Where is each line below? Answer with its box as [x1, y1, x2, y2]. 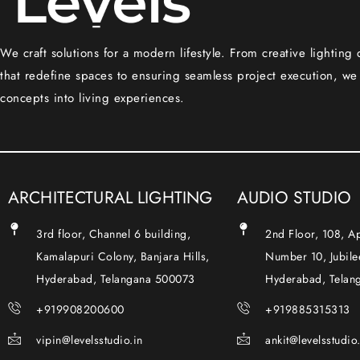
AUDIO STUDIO [237, 185, 351, 210]
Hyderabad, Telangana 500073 [36, 270, 195, 287]
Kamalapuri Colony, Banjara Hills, [36, 247, 210, 264]
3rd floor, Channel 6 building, [36, 225, 190, 242]
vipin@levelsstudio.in [36, 331, 143, 348]
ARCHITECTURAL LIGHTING [8, 185, 213, 210]
